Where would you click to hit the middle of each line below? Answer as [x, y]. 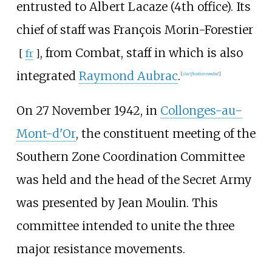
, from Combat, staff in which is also [141, 53]
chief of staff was [65, 29]
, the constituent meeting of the [165, 133]
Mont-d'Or [46, 133]
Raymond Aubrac [128, 76]
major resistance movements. [100, 249]
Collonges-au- [201, 110]
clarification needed [200, 74]
